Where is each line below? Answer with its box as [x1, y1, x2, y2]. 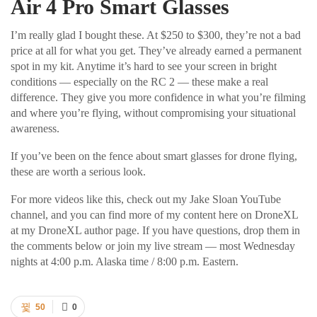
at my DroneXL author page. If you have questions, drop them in [11, 224, 300, 236]
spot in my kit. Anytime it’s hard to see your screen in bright [11, 59, 277, 72]
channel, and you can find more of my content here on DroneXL [11, 208, 298, 221]
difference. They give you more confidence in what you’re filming [11, 91, 306, 103]
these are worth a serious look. [11, 165, 146, 178]
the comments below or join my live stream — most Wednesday [11, 239, 295, 252]
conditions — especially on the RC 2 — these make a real [11, 75, 268, 88]
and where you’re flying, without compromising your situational [11, 106, 296, 119]
